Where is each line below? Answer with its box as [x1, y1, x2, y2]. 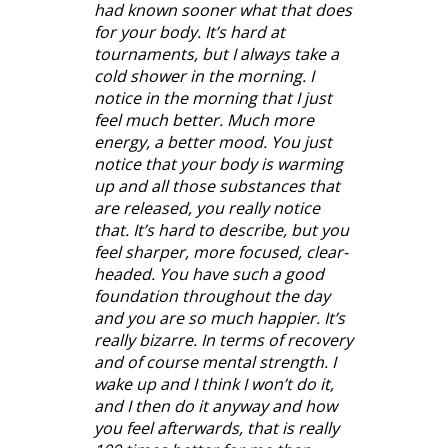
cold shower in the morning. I [94, 64, 314, 87]
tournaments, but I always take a [94, 42, 339, 65]
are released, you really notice [94, 196, 320, 219]
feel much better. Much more [94, 108, 314, 131]
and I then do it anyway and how [94, 394, 337, 417]
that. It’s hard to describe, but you [94, 218, 349, 241]
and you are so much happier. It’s [94, 306, 345, 329]
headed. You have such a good [94, 262, 324, 285]
